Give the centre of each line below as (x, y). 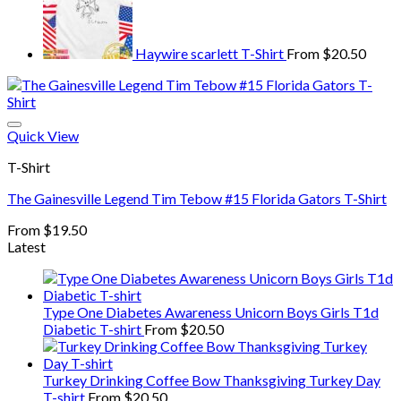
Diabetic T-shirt (92, 329)
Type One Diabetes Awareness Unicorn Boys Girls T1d (211, 312)
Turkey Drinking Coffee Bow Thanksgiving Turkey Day (212, 380)
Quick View (43, 136)
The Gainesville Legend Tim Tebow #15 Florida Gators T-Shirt (197, 198)
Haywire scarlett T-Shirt (209, 53)
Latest (26, 247)
